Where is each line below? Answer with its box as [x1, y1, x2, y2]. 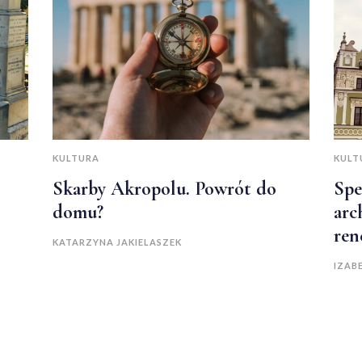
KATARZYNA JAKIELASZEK [53, 237, 182, 248]
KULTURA [53, 153, 99, 164]
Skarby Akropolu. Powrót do [53, 177, 276, 201]
